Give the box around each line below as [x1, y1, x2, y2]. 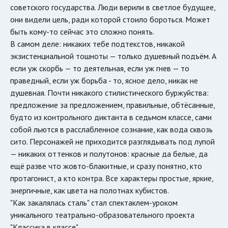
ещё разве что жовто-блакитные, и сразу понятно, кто [10, 160, 202, 171]
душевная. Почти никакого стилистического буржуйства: [10, 87, 209, 98]
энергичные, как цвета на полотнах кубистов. [10, 185, 169, 195]
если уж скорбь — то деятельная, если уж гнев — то [10, 63, 189, 73]
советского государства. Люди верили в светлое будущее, [10, 2, 215, 12]
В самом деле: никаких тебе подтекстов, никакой [10, 38, 185, 49]
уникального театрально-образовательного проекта [10, 209, 194, 220]
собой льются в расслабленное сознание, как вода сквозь [10, 124, 213, 134]
